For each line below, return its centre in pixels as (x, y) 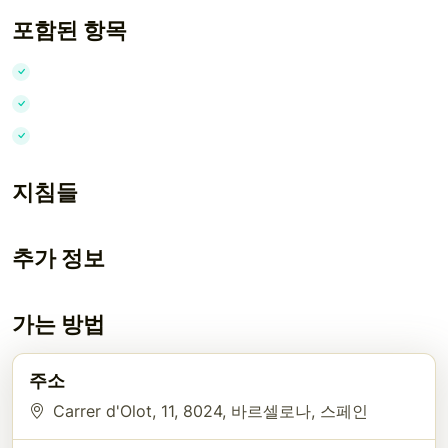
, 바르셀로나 (266, 410)
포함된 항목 (69, 29)
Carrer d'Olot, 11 (113, 410)
